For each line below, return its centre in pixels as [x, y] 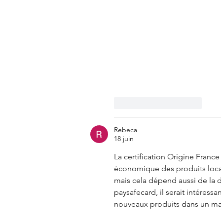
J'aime [139, 103]
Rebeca [126, 129]
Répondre [186, 103]
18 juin [124, 138]
